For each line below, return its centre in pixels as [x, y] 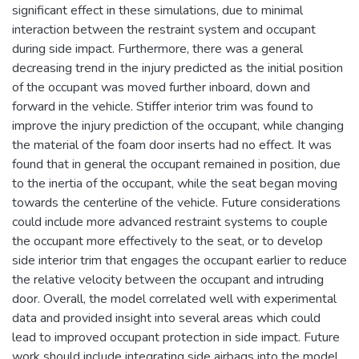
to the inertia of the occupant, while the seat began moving [175, 183]
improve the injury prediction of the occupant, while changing [178, 125]
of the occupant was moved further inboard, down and [161, 87]
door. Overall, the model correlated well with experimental [174, 298]
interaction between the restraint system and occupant [164, 29]
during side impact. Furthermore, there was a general [157, 48]
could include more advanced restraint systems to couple [170, 222]
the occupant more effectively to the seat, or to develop [167, 241]
